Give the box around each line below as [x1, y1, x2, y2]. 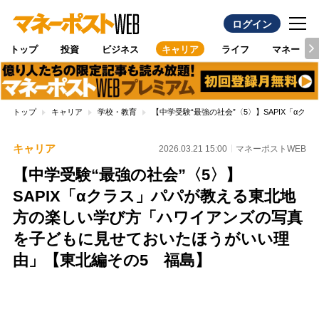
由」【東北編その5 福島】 [12, 251, 211, 270]
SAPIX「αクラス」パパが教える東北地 [12, 187, 296, 206]
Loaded [159, 287, 193, 299]
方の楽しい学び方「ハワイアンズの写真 [12, 209, 303, 227]
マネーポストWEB [236, 143, 307, 154]
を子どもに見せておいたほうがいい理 [12, 230, 289, 249]
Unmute [111, 302, 147, 314]
